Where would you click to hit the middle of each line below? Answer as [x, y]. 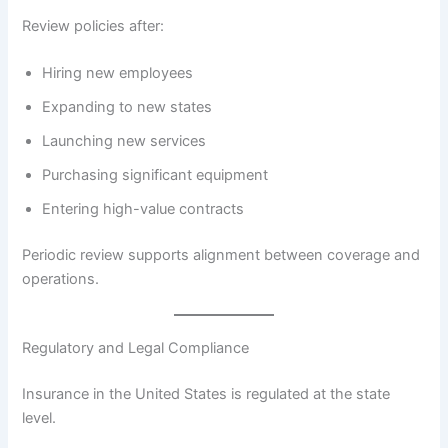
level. [39, 418]
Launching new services [124, 141]
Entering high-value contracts [143, 209]
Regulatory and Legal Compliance [136, 348]
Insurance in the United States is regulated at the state [206, 394]
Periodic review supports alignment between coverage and [221, 255]
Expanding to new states [127, 107]
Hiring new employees [118, 73]
